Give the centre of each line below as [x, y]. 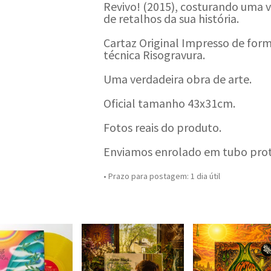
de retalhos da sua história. [171, 18]
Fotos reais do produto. [162, 127]
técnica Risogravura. [154, 55]
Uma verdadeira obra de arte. [177, 79]
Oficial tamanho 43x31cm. [169, 103]
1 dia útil [205, 176]
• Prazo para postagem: [147, 176]
